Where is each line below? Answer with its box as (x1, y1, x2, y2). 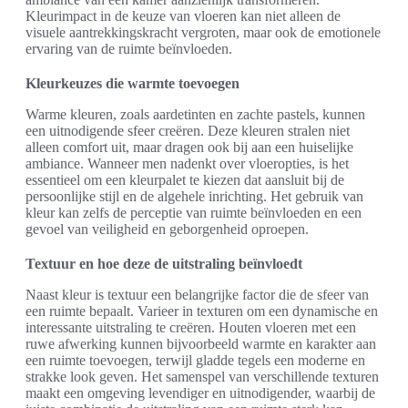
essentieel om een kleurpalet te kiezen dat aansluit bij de (25, 172, 344, 189)
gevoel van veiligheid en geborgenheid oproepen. (25, 221, 309, 238)
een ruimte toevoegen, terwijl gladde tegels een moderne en (25, 352, 365, 369)
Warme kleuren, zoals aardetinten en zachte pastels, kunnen (25, 107, 365, 123)
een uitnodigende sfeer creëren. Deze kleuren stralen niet (25, 123, 350, 139)
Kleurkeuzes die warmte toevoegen (25, 76, 240, 92)
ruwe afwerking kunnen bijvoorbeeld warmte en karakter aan (25, 336, 376, 352)
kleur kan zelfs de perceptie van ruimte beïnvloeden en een (25, 205, 362, 221)
